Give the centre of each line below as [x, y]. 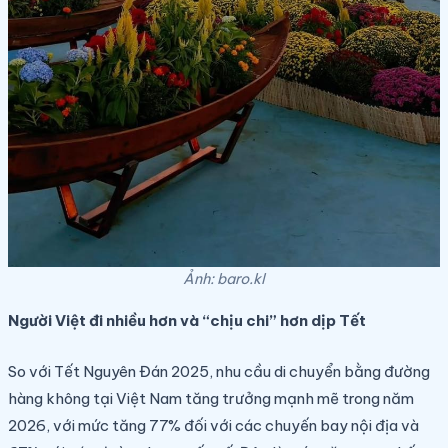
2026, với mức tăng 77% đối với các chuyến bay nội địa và [213, 426]
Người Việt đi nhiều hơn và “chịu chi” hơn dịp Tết [187, 321]
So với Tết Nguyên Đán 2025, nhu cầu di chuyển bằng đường [219, 372]
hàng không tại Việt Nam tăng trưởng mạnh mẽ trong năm [211, 399]
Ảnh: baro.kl [224, 279]
